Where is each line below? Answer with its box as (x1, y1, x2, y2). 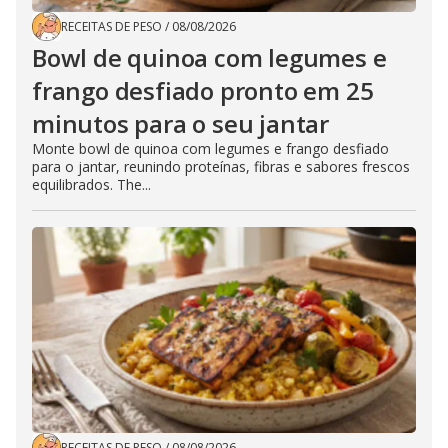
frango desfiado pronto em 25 (32, 74, 374, 108)
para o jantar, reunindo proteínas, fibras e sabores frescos (32, 157, 410, 177)
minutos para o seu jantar (32, 107, 329, 141)
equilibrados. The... (32, 175, 151, 195)
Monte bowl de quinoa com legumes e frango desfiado (32, 139, 389, 159)
